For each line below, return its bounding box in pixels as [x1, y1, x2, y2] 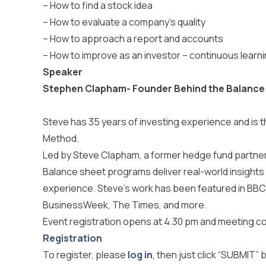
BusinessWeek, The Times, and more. [43, 198, 207, 211]
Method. [43, 132, 79, 145]
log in [128, 248, 153, 261]
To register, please [43, 248, 128, 261]
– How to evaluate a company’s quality [43, 15, 205, 28]
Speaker [43, 65, 83, 78]
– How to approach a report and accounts [43, 32, 223, 45]
